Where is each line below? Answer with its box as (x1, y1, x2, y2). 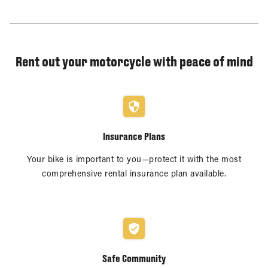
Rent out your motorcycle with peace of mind (15, 53, 253, 69)
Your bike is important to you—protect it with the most (27, 156, 241, 165)
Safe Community (102, 252, 166, 264)
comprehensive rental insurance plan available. (42, 170, 226, 179)
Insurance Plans (103, 130, 165, 142)
